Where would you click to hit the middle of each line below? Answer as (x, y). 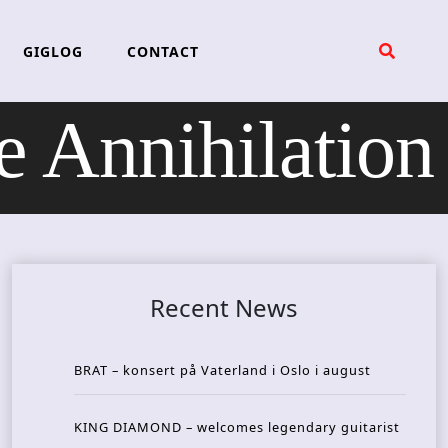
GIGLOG (52, 51)
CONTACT (162, 51)
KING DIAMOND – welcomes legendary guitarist (237, 427)
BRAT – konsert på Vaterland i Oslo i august (222, 370)
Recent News (224, 308)
